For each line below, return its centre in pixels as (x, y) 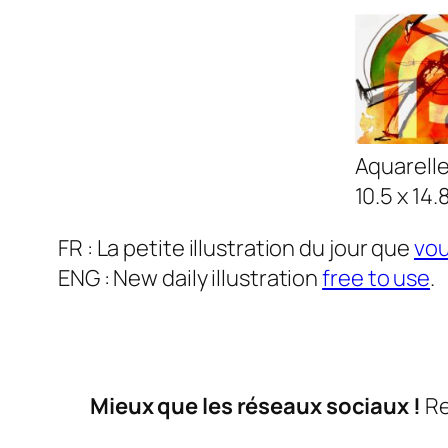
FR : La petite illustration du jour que (236, 248)
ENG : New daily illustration (190, 278)
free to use (376, 278)
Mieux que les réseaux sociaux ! (255, 406)
